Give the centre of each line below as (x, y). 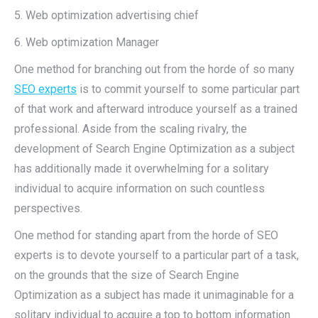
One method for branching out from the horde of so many (154, 69)
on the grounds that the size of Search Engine (127, 275)
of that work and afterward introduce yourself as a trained (156, 109)
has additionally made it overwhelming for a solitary (142, 169)
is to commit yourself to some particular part (188, 89)
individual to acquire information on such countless (139, 188)
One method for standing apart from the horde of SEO (146, 235)
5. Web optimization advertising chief (106, 15)
